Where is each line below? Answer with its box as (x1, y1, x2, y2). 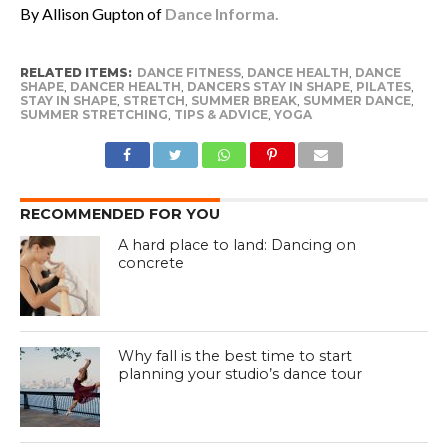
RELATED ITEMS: (19, 64, 132, 80)
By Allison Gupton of (19, 3, 162, 23)
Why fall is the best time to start (118, 346, 353, 365)
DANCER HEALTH (69, 78, 181, 94)
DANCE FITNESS (136, 64, 241, 80)
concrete (118, 253, 185, 272)
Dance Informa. (164, 3, 279, 23)
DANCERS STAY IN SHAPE (186, 78, 350, 94)
